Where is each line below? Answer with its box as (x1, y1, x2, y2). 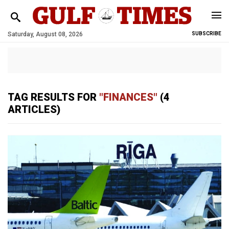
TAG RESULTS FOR (8, 91, 99, 103)
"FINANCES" (99, 91, 157, 103)
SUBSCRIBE (192, 31, 221, 36)
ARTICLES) (8, 103, 60, 116)
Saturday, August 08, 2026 (8, 31, 83, 38)
